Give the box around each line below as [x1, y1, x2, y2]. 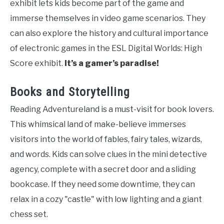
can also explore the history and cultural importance [10, 28, 208, 38]
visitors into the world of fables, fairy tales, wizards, [10, 134, 202, 144]
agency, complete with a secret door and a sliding [10, 164, 196, 174]
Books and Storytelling [10, 85, 130, 99]
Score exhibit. [10, 58, 64, 68]
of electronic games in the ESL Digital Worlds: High [10, 43, 202, 53]
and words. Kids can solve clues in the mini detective [10, 149, 207, 159]
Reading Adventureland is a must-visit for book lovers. [10, 104, 214, 114]
